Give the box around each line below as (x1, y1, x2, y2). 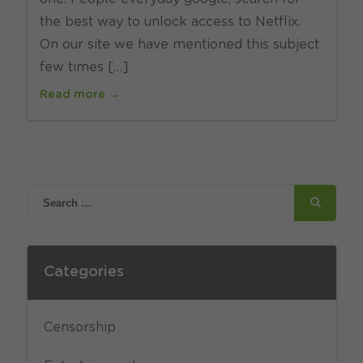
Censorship (43, 321, 116, 334)
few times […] (39, 61, 129, 74)
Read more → (39, 89, 120, 100)
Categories (43, 265, 124, 280)
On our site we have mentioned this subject (39, 38, 319, 51)
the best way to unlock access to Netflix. (39, 15, 301, 28)
